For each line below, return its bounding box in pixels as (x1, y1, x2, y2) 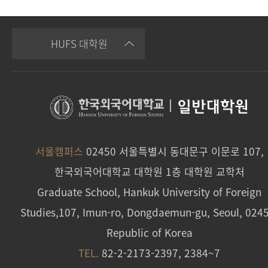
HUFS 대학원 (50, 36, 108, 51)
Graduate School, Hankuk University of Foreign (37, 184, 262, 199)
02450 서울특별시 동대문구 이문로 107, (83, 143, 264, 159)
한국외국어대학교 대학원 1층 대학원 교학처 (54, 163, 245, 179)
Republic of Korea (106, 224, 193, 240)
